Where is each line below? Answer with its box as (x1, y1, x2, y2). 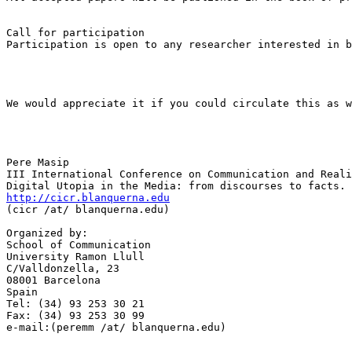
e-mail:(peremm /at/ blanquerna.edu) (6, 321, 226, 333)
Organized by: (6, 226, 88, 239)
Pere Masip (6, 156, 69, 168)
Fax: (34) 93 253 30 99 (6, 309, 145, 321)
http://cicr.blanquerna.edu (6, 191, 170, 203)
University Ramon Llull (6, 250, 145, 262)
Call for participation (6, 26, 145, 38)
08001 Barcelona (6, 273, 101, 286)
